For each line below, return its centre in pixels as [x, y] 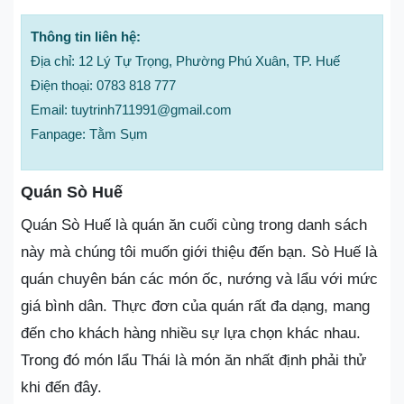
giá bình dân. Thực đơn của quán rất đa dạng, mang [195, 306]
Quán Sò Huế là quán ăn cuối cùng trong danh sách [194, 225]
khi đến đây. [61, 387]
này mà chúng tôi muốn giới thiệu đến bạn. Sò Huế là [199, 252]
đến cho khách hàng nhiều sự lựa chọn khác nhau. [191, 333]
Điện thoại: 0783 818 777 [103, 85]
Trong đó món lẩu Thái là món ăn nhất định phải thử [193, 360]
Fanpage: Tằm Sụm [89, 133]
